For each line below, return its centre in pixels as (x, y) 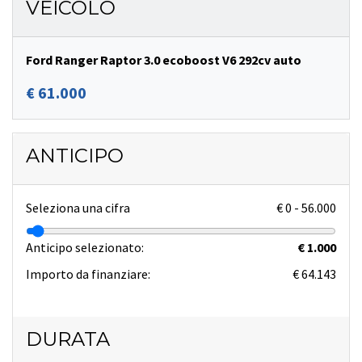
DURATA (68, 339)
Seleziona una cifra (78, 207)
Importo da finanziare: (88, 274)
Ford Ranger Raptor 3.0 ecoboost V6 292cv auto (164, 59)
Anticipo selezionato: (85, 247)
